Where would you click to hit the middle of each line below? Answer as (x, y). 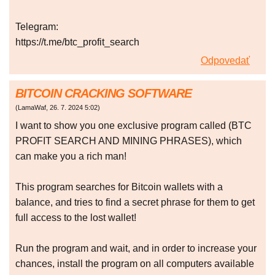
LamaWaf (32, 108)
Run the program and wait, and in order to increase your (136, 249)
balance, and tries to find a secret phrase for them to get (135, 203)
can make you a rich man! (71, 157)
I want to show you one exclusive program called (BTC (134, 126)
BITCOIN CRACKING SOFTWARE (103, 94)
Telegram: (37, 27)
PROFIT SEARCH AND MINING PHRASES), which (129, 141)
